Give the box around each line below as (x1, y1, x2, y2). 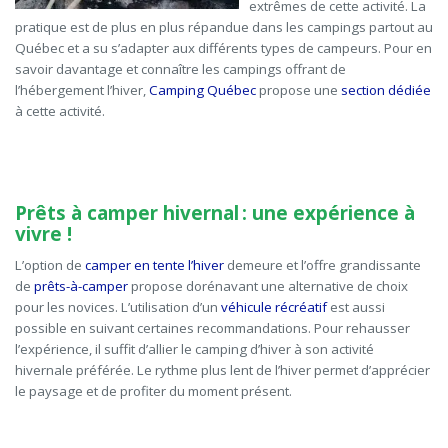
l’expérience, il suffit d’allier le (15, 340, 195, 359)
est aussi (327, 298, 385, 317)
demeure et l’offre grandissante (224, 256, 421, 275)
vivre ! (15, 221, 72, 248)
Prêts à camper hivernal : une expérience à (15, 200, 415, 227)
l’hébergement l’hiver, (15, 81, 149, 100)
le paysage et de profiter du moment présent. (15, 382, 292, 401)
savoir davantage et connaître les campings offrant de (15, 60, 346, 79)
